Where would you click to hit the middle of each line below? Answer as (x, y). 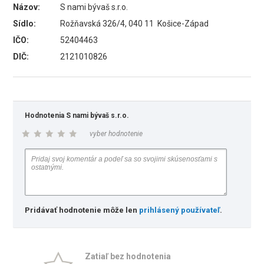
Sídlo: (25, 24)
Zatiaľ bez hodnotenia (128, 256)
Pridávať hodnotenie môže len (82, 210)
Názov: (27, 7)
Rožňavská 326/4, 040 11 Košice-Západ (135, 24)
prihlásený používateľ (180, 210)
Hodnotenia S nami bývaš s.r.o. (77, 115)
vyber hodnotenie (116, 134)
